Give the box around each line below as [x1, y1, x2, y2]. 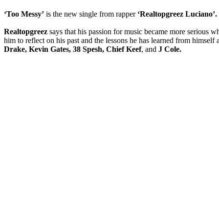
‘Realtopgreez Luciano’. [137, 9, 217, 18]
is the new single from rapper [44, 9, 137, 18]
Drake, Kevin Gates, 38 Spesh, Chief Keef [4, 44, 141, 53]
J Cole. [158, 44, 181, 53]
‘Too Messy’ [4, 9, 44, 18]
